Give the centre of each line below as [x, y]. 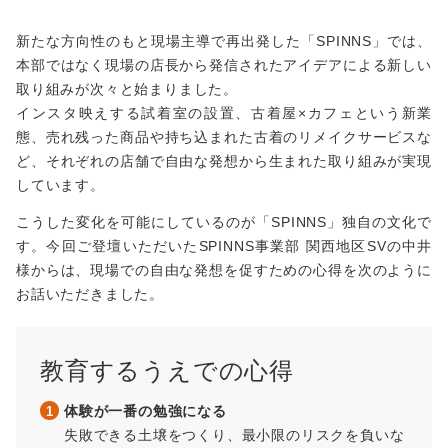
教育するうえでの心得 [167, 371]
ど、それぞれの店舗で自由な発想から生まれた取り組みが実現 [224, 161]
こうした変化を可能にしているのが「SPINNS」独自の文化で [224, 222]
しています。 [60, 185]
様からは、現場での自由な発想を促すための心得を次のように [224, 270]
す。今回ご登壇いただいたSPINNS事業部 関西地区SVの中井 [224, 246]
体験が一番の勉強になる [145, 411]
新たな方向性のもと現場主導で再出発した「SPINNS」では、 [224, 41]
